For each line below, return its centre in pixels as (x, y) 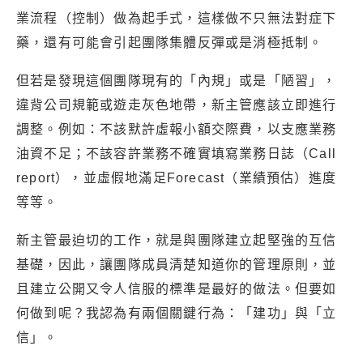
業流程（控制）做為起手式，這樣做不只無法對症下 (177, 18)
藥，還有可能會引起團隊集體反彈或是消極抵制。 (170, 43)
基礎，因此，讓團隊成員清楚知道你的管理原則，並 (177, 265)
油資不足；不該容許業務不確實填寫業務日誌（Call (177, 154)
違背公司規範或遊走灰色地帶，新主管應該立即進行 (177, 105)
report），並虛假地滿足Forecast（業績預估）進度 (177, 178)
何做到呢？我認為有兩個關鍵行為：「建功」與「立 (177, 313)
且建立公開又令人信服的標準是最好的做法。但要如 (177, 289)
